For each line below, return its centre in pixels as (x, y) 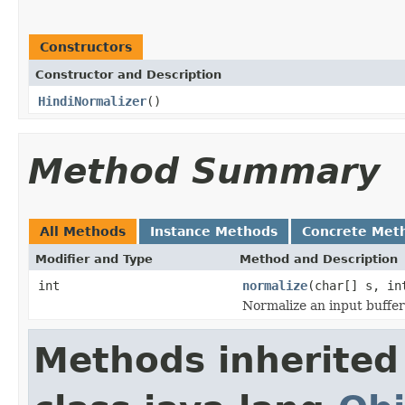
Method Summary (204, 171)
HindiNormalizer (92, 101)
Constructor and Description (128, 74)
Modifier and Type (94, 259)
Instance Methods (214, 231)
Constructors (86, 47)
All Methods (83, 231)
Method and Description (319, 259)
